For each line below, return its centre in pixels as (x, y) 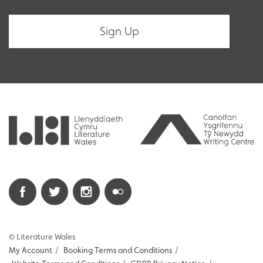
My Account (31, 250)
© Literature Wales (42, 236)
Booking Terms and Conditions (118, 250)
